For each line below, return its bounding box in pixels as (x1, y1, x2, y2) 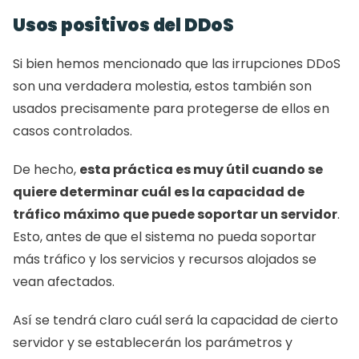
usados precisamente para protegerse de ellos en (13, 99, 329, 119)
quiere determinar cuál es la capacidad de (13, 183, 305, 202)
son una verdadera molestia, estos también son (13, 77, 312, 96)
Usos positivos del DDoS (13, 13, 237, 38)
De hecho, (13, 160, 79, 179)
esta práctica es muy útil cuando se (79, 160, 323, 179)
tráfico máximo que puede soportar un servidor (13, 205, 337, 224)
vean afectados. (13, 272, 118, 292)
